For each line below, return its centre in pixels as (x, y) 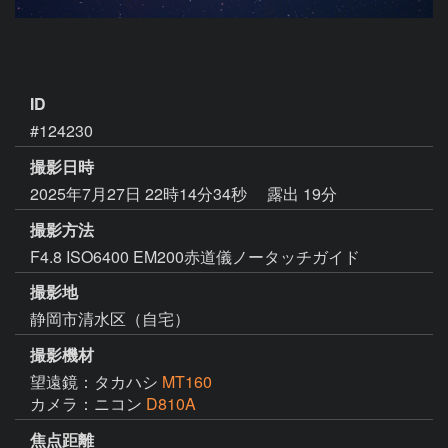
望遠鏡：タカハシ (96, 382)
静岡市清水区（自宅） (110, 319)
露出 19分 (302, 193)
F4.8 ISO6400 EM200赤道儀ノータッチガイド (195, 256)
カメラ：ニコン (88, 404)
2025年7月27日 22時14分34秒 (140, 193)
